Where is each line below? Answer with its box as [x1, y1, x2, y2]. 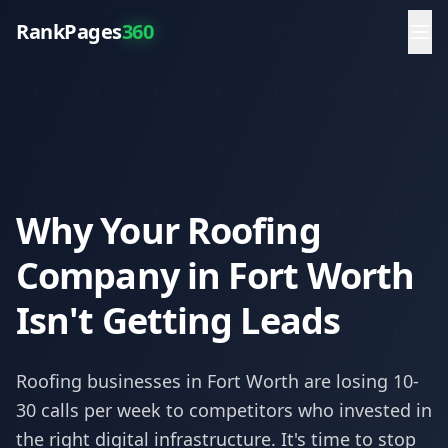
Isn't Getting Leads [16, 296, 340, 345]
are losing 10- [299, 369, 419, 393]
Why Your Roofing [16, 206, 321, 255]
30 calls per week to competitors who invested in [16, 398, 432, 422]
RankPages [16, 18, 122, 45]
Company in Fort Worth [16, 251, 415, 300]
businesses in [82, 369, 207, 393]
